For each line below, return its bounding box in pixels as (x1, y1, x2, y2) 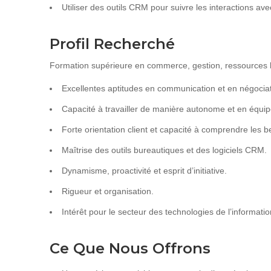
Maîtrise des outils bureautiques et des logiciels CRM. (62, 145, 267, 155)
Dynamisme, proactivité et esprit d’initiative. (62, 166, 227, 175)
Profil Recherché (50, 35, 175, 53)
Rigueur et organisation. (62, 186, 154, 196)
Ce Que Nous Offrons (50, 240, 211, 257)
